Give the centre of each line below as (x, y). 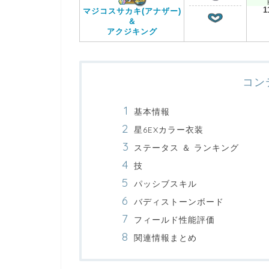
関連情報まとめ (165, 237)
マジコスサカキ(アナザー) (132, 12)
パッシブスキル (165, 183)
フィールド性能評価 (174, 219)
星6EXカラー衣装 (169, 129)
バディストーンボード (179, 201)
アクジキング (132, 32)
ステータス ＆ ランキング (186, 147)
